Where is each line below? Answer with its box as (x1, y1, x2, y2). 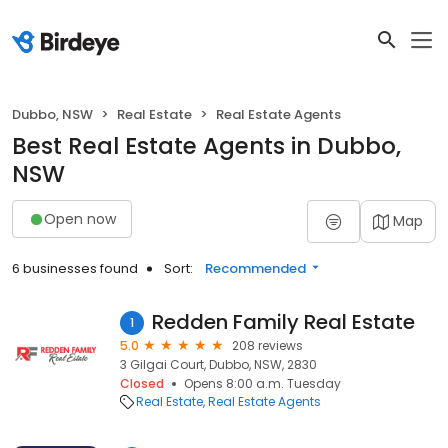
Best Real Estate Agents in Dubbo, (12, 130, 401, 162)
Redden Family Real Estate (152, 308, 415, 336)
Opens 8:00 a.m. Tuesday (184, 375, 341, 392)
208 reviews (232, 337, 303, 354)
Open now (44, 208, 116, 229)
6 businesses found (12, 259, 138, 278)
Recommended (205, 259, 306, 278)
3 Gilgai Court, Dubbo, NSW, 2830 (120, 356, 317, 373)
